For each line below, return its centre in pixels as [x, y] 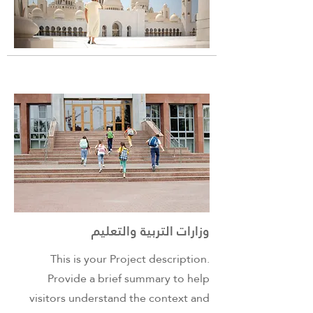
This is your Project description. [130, 259]
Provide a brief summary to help [129, 278]
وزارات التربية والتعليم [151, 231]
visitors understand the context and [119, 298]
